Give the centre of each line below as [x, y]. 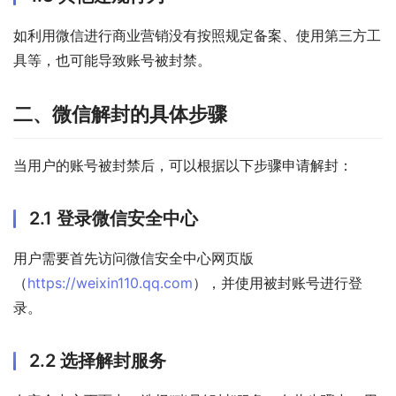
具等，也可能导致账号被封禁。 [112, 61]
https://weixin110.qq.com [110, 283]
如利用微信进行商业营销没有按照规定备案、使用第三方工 [197, 36]
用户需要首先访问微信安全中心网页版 [133, 259]
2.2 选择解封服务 [98, 361]
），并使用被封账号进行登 [278, 283]
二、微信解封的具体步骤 [120, 114]
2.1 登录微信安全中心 [114, 219]
